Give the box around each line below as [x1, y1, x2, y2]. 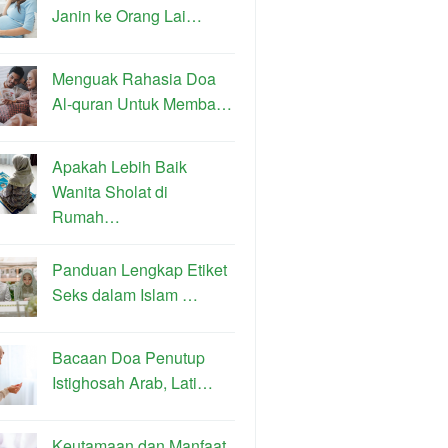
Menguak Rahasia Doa [52, 67, 216, 90]
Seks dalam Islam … [52, 283, 198, 306]
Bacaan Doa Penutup [52, 346, 205, 369]
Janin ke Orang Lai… [52, 4, 202, 27]
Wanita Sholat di [52, 180, 168, 203]
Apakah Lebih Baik [52, 155, 187, 178]
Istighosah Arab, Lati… [52, 371, 213, 394]
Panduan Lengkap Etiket [52, 258, 227, 281]
